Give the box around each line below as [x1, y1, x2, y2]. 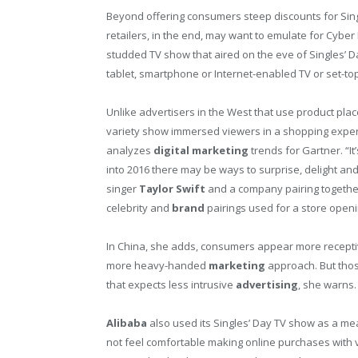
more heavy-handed [106, 258, 209, 273]
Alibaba [106, 316, 147, 331]
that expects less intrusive [106, 277, 236, 292]
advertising [236, 277, 298, 292]
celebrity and [106, 201, 172, 216]
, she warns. [298, 277, 356, 292]
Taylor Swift [139, 181, 205, 197]
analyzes [106, 143, 153, 158]
